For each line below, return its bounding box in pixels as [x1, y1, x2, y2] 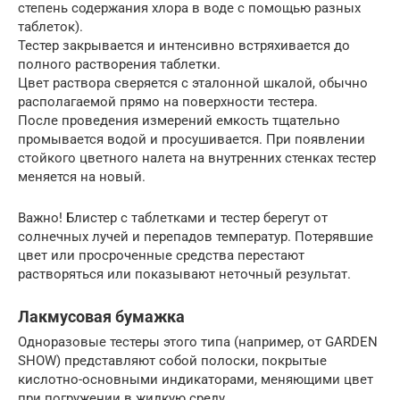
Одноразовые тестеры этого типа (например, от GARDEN [18, 333, 378, 350]
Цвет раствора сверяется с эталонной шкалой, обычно [18, 74, 368, 91]
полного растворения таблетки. [18, 55, 221, 72]
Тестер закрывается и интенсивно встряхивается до [18, 37, 350, 54]
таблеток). [18, 18, 83, 35]
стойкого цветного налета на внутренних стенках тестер [18, 149, 376, 166]
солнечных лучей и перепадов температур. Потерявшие [18, 228, 373, 245]
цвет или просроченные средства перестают [18, 246, 304, 263]
